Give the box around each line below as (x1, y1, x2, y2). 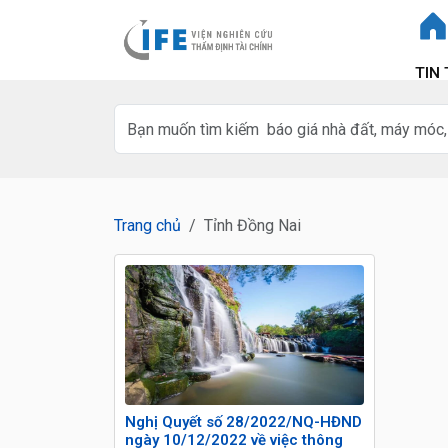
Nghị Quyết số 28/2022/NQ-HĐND (125, 413, 362, 431)
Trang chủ (114, 216, 181, 235)
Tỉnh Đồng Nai (204, 216, 301, 235)
